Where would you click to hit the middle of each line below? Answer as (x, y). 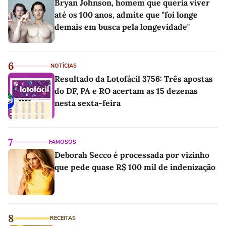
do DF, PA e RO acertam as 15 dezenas (126, 91)
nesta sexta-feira (88, 103)
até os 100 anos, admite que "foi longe (126, 14)
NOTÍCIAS (64, 66)
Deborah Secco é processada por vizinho (132, 155)
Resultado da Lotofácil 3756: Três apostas (134, 78)
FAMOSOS (63, 142)
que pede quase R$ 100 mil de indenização (135, 167)
